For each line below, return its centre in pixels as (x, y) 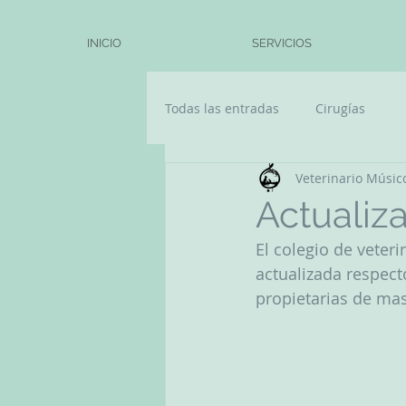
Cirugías (340, 108)
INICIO (104, 43)
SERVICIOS (282, 43)
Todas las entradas (222, 108)
